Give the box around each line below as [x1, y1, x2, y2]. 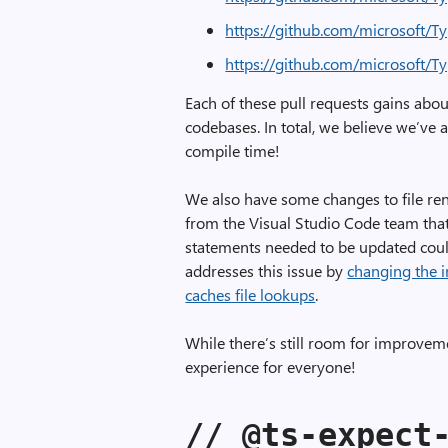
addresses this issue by [185, 260, 348, 281]
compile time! [185, 140, 281, 161]
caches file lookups [185, 284, 316, 305]
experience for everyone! [185, 356, 357, 377]
